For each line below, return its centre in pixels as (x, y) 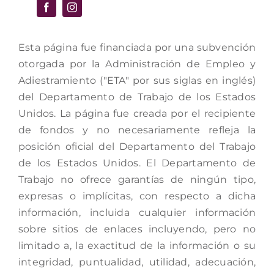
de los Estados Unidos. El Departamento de (137, 163)
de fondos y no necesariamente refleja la (137, 130)
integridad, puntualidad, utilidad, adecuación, (137, 262)
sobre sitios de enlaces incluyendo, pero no (137, 229)
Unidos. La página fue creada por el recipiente (137, 114)
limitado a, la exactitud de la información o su (137, 246)
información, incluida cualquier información (137, 213)
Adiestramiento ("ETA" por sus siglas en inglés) (137, 81)
